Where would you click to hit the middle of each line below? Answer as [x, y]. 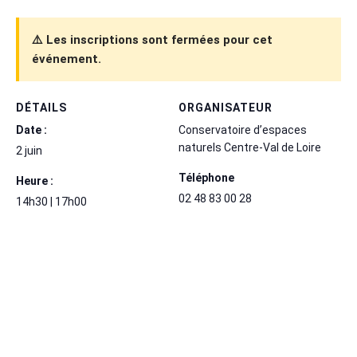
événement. [67, 59]
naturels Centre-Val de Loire [250, 147]
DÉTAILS [41, 107]
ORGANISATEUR [226, 107]
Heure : [35, 180]
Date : [31, 129]
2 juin [29, 150]
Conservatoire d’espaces [243, 129]
